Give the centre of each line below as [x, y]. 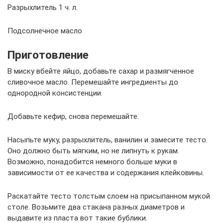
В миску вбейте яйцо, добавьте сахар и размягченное [101, 71]
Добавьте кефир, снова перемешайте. [73, 116]
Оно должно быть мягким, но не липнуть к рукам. [93, 151]
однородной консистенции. [55, 93]
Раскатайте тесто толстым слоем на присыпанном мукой [109, 196]
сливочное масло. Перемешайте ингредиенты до [93, 82]
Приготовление [48, 55]
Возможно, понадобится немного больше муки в [92, 162]
